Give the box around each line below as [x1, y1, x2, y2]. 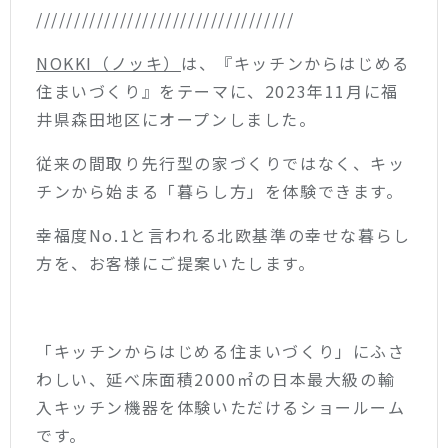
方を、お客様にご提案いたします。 [36, 250, 316, 275]
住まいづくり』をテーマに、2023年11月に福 [36, 78, 399, 103]
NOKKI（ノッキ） [36, 50, 181, 75]
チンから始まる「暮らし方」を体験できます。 [36, 178, 404, 203]
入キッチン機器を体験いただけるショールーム [36, 394, 406, 419]
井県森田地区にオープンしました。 [36, 106, 317, 131]
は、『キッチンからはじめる [181, 50, 410, 75]
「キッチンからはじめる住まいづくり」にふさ [36, 338, 406, 363]
